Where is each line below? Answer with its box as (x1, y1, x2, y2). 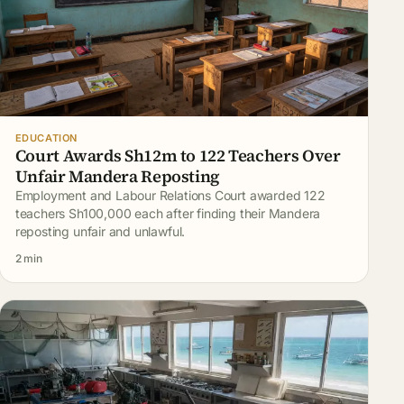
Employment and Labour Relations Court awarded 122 (14, 188, 326, 204)
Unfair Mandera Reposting (14, 165, 220, 188)
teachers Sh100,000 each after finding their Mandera (14, 206, 321, 222)
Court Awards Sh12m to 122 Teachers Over (14, 144, 341, 168)
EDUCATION (14, 132, 78, 145)
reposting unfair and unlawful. (14, 224, 186, 240)
